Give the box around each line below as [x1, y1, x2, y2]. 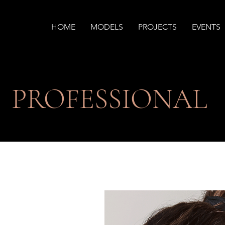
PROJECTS [138, 22, 177, 32]
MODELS [90, 22, 123, 32]
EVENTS [192, 22, 220, 32]
